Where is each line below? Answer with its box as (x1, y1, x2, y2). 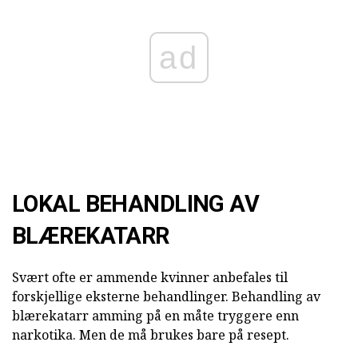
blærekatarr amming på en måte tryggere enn (12, 306, 299, 324)
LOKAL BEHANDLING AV (12, 189, 260, 217)
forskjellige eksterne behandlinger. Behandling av (12, 287, 320, 305)
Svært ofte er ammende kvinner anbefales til (12, 268, 288, 286)
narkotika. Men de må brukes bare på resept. (12, 325, 289, 344)
